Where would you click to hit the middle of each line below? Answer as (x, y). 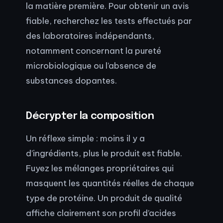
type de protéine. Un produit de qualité (104, 198)
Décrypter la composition (90, 116)
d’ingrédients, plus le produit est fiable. (104, 153)
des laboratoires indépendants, (90, 35)
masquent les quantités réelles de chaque (110, 183)
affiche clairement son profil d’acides (101, 213)
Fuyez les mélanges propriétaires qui (100, 168)
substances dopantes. (71, 80)
